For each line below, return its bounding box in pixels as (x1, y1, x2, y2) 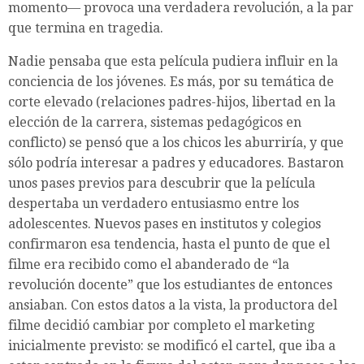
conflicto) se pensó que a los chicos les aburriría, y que (8, 134, 344, 150)
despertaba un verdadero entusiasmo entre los (8, 195, 299, 211)
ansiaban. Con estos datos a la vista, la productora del (8, 297, 337, 313)
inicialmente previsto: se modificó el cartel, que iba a (8, 337, 336, 353)
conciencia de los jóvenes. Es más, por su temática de (8, 73, 334, 89)
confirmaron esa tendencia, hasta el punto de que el (8, 236, 330, 252)
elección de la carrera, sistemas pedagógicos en (8, 114, 301, 130)
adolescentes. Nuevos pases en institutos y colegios (8, 215, 321, 232)
